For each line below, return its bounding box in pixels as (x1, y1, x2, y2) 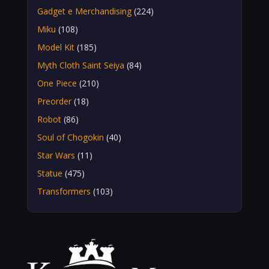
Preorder (37, 95, 71, 107)
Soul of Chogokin (37, 131, 104, 143)
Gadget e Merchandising (37, 5, 131, 17)
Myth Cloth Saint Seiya (37, 59, 124, 71)
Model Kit (37, 41, 74, 53)
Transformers (37, 185, 91, 197)
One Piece (37, 77, 77, 89)
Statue (37, 167, 62, 179)
